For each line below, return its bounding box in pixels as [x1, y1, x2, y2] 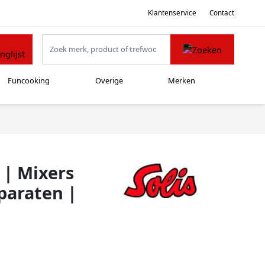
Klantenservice [147, 8, 196, 17]
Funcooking [8, 75, 50, 86]
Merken [168, 75, 196, 86]
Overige [95, 75, 123, 86]
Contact [209, 8, 234, 17]
